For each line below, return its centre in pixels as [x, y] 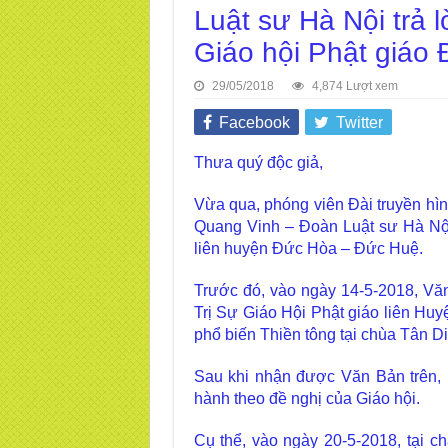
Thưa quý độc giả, [258, 162]
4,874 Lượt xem [354, 86]
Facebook [254, 122]
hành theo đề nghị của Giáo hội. [306, 398]
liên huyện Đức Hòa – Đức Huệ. [308, 248]
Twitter [359, 122]
